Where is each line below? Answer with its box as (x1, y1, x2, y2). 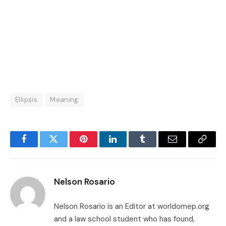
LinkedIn (112, 142, 146, 151)
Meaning (50, 95, 79, 104)
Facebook (23, 142, 59, 151)
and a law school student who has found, (54, 214, 195, 224)
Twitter (52, 142, 79, 151)
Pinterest (82, 142, 115, 151)
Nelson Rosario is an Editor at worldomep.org (54, 201, 209, 212)
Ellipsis (15, 95, 38, 104)
